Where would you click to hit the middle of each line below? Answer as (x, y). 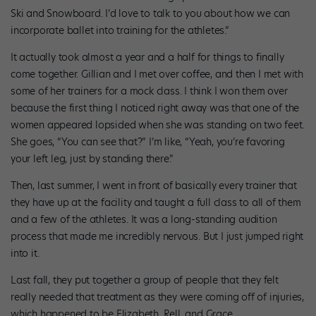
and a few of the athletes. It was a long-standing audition (144, 219)
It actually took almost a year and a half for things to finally (147, 57)
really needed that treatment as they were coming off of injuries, (157, 297)
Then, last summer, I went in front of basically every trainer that (154, 185)
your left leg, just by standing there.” (92, 158)
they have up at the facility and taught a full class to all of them (156, 202)
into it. (26, 253)
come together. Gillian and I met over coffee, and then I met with (157, 74)
